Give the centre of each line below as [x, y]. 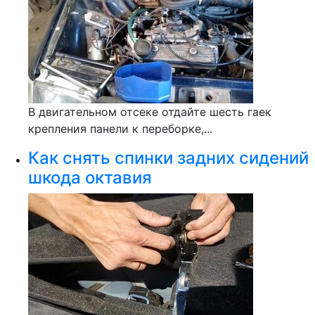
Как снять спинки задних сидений [168, 158]
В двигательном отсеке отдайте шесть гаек [150, 112]
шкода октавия [90, 178]
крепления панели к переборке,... [120, 129]
